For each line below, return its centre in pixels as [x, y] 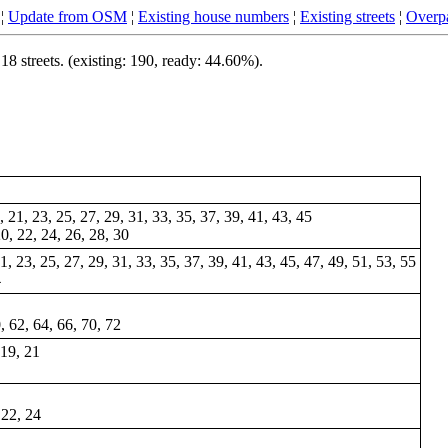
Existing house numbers [213, 16]
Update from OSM [67, 16]
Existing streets [347, 16]
